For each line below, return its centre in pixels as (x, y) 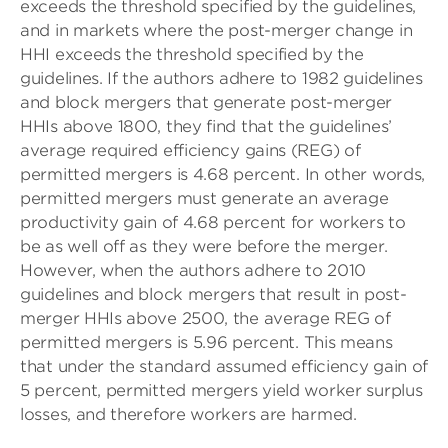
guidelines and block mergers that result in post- (213, 295)
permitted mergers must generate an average (204, 199)
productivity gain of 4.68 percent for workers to (213, 223)
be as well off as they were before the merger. (204, 247)
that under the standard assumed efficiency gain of (224, 367)
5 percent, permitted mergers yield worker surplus (221, 391)
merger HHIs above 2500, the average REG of (205, 319)
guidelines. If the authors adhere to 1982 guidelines (221, 79)
